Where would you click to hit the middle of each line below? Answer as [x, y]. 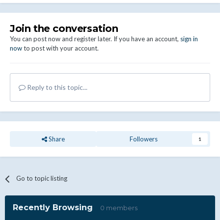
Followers [143, 139]
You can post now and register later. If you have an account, [95, 39]
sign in [189, 39]
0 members [119, 208]
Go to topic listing [42, 179]
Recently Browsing [56, 208]
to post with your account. [60, 48]
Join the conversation [64, 29]
